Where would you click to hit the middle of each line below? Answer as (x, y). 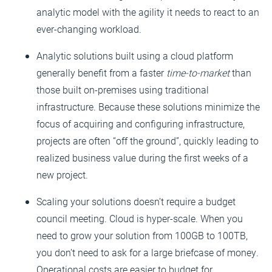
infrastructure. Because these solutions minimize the (148, 106)
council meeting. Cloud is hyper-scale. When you (140, 218)
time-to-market (198, 72)
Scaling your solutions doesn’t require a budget (136, 201)
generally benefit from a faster (101, 72)
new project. (62, 174)
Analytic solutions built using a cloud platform (135, 55)
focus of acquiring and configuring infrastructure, (141, 123)
